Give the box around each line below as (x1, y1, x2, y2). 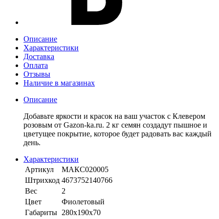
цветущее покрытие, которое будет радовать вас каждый (23, 130, 212, 138)
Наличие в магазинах (23, 79, 95, 88)
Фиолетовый (62, 197, 105, 206)
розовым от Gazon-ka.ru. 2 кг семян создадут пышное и (23, 121, 207, 130)
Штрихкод (25, 176, 60, 185)
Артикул (25, 165, 54, 174)
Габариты (25, 208, 57, 217)
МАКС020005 (62, 165, 109, 174)
